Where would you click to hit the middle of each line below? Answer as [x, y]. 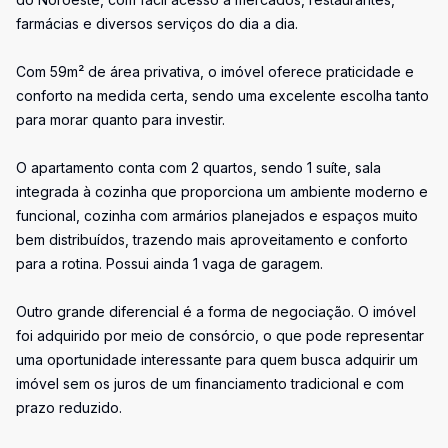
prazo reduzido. [69, 407]
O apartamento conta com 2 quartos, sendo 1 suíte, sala [198, 167]
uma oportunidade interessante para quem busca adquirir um [217, 359]
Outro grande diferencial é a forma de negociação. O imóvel [216, 311]
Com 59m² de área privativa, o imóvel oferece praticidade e [215, 71]
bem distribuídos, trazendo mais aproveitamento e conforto [212, 239]
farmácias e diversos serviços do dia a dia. [157, 23]
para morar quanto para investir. [120, 119]
